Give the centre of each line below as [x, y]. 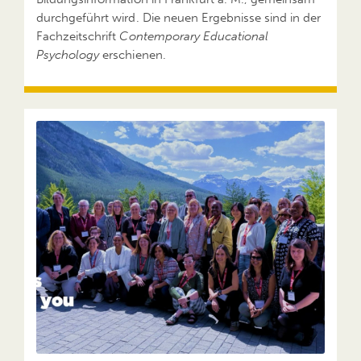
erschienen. [133, 54]
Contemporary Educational [194, 36]
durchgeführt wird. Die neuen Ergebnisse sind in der [179, 17]
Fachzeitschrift [78, 36]
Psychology [68, 54]
